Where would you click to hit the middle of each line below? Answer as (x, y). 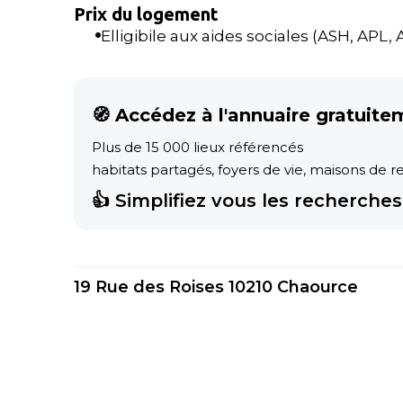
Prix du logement (146, 14)
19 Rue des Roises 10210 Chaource (216, 287)
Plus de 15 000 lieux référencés (197, 147)
